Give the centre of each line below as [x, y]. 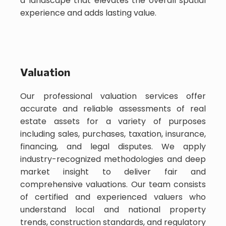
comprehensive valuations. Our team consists [113, 184]
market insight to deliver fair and [113, 172]
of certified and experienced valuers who [113, 197]
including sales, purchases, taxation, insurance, [113, 134]
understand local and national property [113, 209]
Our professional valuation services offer [113, 96]
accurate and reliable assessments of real [113, 108]
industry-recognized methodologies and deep [113, 159]
